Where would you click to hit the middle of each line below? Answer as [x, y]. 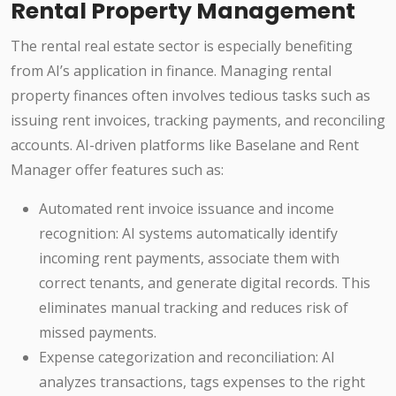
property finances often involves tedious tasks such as [190, 96]
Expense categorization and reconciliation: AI [187, 358]
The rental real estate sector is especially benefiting [182, 46]
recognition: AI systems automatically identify [188, 234]
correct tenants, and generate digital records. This [205, 283]
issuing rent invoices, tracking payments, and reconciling [198, 121]
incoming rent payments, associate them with [189, 259]
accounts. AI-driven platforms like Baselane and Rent [185, 145]
